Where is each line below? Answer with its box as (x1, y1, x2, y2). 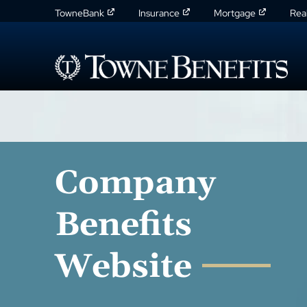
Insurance (138, 6, 180, 19)
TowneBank (55, 6, 104, 19)
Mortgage (214, 6, 256, 19)
